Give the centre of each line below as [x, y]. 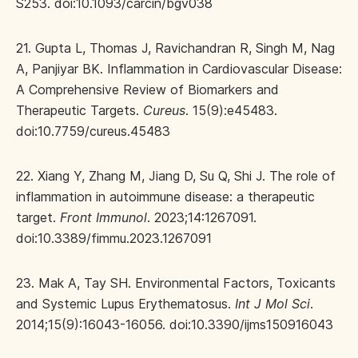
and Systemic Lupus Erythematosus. [125, 304]
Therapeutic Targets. [80, 111]
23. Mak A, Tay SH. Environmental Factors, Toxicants [176, 283]
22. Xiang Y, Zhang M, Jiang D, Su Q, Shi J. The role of [176, 176]
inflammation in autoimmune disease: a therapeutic [165, 197]
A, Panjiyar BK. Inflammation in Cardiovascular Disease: [179, 69]
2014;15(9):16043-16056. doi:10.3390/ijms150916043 [175, 325]
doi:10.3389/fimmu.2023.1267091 [114, 239]
